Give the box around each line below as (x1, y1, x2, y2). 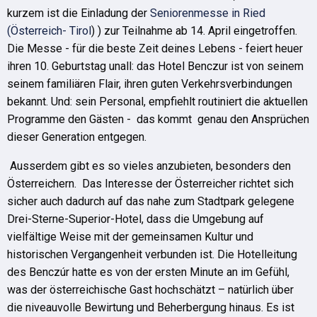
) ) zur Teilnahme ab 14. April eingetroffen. (91, 24, 297, 38)
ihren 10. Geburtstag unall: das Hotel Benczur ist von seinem (7, 59, 304, 73)
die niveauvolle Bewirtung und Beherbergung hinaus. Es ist (7, 301, 294, 314)
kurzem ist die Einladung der (7, 6, 150, 20)
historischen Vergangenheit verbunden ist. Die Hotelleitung (7, 248, 297, 261)
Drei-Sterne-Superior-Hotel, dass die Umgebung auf (7, 212, 264, 226)
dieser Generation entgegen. (7, 130, 158, 144)
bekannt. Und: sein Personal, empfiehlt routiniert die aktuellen (7, 95, 308, 108)
